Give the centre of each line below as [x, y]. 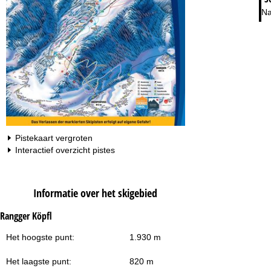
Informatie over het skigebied [96, 193]
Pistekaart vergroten [54, 138]
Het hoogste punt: [40, 237]
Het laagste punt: [39, 262]
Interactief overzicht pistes [65, 150]
